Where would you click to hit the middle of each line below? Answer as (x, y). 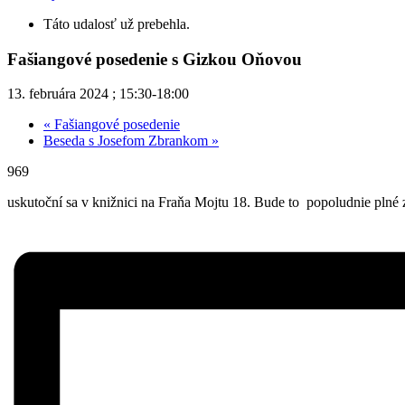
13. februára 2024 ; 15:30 (80, 94)
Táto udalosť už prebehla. (117, 24)
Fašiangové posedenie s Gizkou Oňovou (155, 59)
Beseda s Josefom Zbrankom (127, 141)
